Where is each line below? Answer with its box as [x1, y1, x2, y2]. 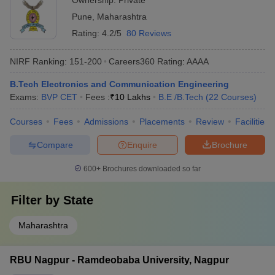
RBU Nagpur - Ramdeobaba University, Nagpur [10, 255, 229, 265]
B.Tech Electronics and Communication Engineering [10, 79, 229, 89]
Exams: [10, 92, 41, 102]
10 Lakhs [115, 92, 150, 102]
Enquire [127, 139, 157, 150]
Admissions [84, 117, 128, 126]
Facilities [235, 117, 269, 126]
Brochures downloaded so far [101, 165, 201, 173]
